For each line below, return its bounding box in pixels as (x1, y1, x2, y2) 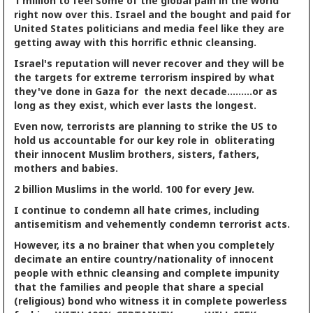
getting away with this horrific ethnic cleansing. (14, 35, 256, 49)
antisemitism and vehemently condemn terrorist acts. (14, 217, 290, 231)
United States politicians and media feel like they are (14, 21, 284, 35)
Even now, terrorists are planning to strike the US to (14, 119, 277, 133)
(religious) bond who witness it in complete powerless (14, 293, 287, 307)
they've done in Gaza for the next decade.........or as (14, 84, 277, 98)
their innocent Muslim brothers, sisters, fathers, (14, 147, 259, 161)
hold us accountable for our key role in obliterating (14, 133, 275, 147)
